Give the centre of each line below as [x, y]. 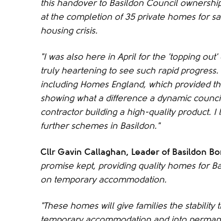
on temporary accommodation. [104, 180]
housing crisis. [69, 31]
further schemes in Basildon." [100, 126]
